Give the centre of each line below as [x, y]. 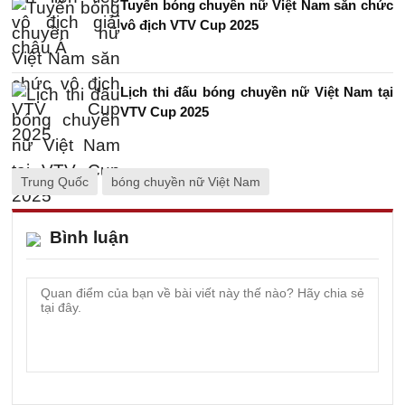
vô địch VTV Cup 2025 [189, 25]
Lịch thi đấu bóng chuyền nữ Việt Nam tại [257, 92]
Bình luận [89, 237]
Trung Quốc [55, 182]
